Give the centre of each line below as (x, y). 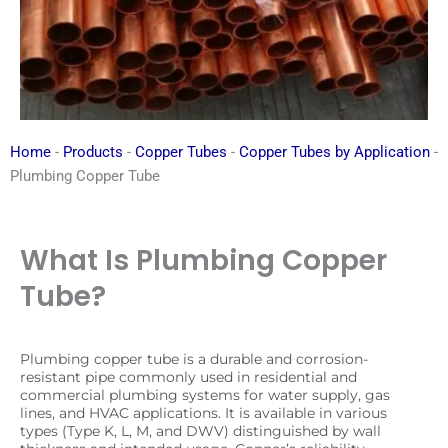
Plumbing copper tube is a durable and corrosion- (194, 359)
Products (93, 152)
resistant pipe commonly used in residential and (188, 377)
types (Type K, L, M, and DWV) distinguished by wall (200, 431)
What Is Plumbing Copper (203, 261)
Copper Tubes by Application (334, 152)
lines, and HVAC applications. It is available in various (203, 413)
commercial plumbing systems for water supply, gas (205, 395)
